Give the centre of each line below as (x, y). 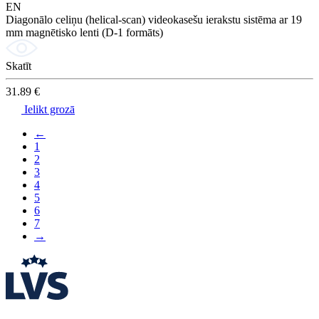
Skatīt (19, 66)
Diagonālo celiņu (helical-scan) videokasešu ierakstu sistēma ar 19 (154, 20)
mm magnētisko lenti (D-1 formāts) (84, 33)
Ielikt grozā (48, 110)
